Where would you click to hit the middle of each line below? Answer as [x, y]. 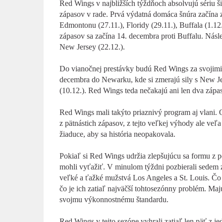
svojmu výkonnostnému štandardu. [114, 199]
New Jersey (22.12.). [92, 47]
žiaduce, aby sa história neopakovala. [117, 134]
